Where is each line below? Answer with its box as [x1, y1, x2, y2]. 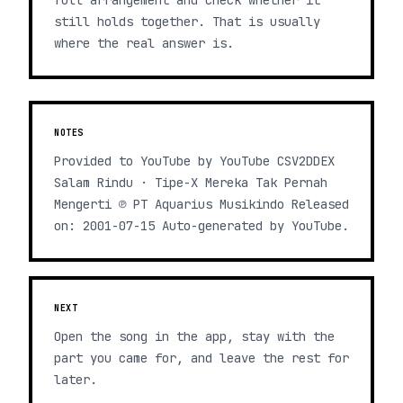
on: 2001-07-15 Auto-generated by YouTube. [54, 218, 349, 234]
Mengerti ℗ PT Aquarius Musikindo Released [54, 196, 349, 212]
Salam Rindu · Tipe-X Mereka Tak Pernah [54, 175, 327, 191]
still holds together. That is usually [54, 13, 320, 30]
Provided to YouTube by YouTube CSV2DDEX [54, 153, 335, 169]
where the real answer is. [54, 35, 234, 51]
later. [54, 372, 97, 388]
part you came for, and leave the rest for [54, 350, 349, 366]
